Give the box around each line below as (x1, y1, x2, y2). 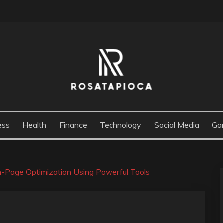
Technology (100, 120, 142, 130)
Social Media (154, 120, 199, 130)
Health (22, 120, 47, 130)
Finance (59, 120, 87, 130)
